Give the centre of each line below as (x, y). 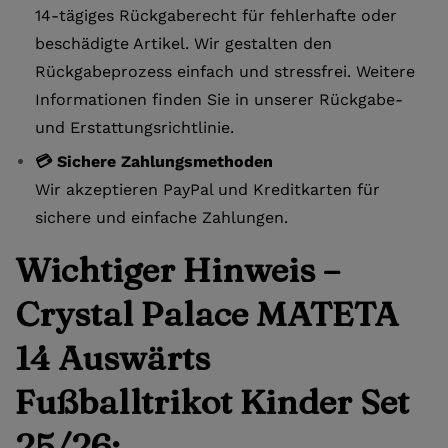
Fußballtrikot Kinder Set (212, 401)
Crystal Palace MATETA (206, 313)
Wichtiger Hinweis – (177, 269)
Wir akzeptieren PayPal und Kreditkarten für (207, 189)
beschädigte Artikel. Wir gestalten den (183, 43)
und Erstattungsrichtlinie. (134, 127)
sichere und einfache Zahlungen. (161, 217)
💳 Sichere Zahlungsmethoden (154, 161)
